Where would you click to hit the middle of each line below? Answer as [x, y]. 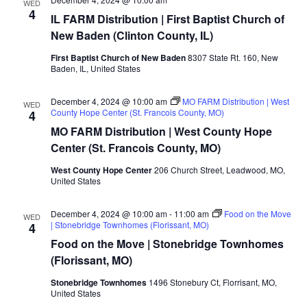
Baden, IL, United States [95, 68]
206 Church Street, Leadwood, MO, [219, 169]
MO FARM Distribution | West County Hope [161, 131]
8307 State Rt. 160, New [233, 57]
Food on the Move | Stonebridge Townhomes [167, 243]
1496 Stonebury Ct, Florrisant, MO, [212, 282]
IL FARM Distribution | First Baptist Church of [167, 19]
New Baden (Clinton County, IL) [132, 35]
